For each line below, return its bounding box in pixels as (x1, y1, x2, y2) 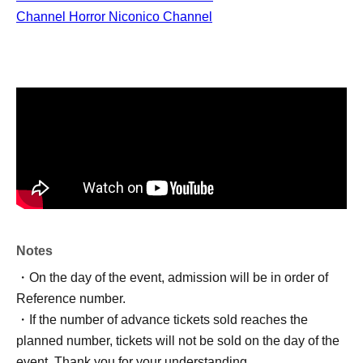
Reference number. (16, 292, 126, 305)
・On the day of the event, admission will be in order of (16, 271, 328, 284)
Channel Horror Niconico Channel (16, 10, 212, 23)
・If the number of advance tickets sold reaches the (16, 313, 308, 327)
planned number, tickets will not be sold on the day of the (16, 334, 340, 348)
